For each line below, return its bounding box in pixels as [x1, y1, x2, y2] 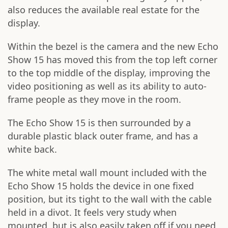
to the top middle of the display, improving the [8, 67, 210, 79]
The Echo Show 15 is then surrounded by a [8, 117, 191, 129]
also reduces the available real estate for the [8, 4, 199, 16]
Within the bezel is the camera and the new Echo [8, 40, 218, 53]
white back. [8, 143, 57, 156]
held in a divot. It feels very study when [8, 206, 177, 219]
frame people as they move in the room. [8, 93, 181, 106]
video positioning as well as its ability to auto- [8, 80, 207, 93]
